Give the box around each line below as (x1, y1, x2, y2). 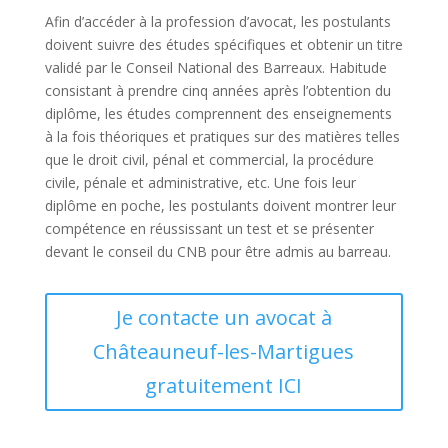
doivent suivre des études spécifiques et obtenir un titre (44, 35, 403, 54)
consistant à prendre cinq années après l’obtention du (44, 81, 391, 100)
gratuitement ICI (145, 372, 303, 399)
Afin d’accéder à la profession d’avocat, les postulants (44, 12, 391, 31)
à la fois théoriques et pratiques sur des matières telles (44, 127, 400, 146)
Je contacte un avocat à (115, 304, 332, 331)
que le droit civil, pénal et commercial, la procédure (44, 150, 374, 169)
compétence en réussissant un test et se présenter (44, 219, 374, 238)
